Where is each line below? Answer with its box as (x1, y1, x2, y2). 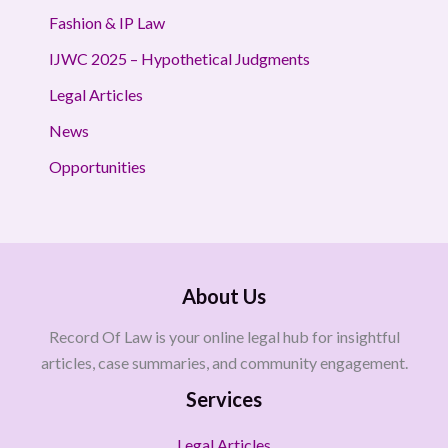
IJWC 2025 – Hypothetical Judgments (48, 48, 310, 68)
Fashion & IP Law (48, 12, 165, 32)
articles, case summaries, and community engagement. (40, 353, 408, 372)
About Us (182, 284, 266, 308)
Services (186, 387, 262, 411)
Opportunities (48, 156, 146, 176)
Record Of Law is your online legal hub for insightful (48, 327, 400, 346)
